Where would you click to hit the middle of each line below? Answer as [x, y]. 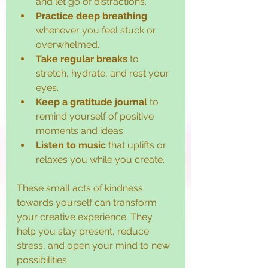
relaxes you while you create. [100, 159]
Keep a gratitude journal [92, 102]
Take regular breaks [82, 59]
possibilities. [43, 260]
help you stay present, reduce [84, 231]
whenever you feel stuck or [97, 30]
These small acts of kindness [81, 188]
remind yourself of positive [96, 116]
